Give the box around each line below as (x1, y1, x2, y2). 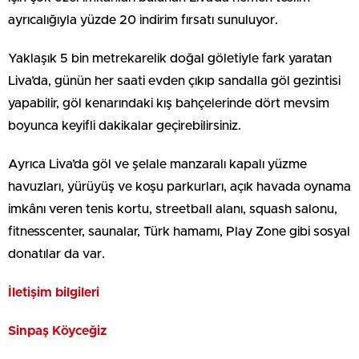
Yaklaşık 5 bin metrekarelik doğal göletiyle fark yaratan (8, 52, 332, 66)
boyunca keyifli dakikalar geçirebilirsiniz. (8, 119, 241, 133)
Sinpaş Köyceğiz (8, 325, 107, 338)
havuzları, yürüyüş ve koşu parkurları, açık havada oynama (8, 180, 351, 194)
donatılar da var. (8, 248, 105, 261)
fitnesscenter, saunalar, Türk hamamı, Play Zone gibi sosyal (8, 225, 350, 239)
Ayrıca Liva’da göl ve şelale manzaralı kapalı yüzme (8, 158, 307, 171)
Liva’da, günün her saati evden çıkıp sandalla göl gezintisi (8, 75, 341, 88)
